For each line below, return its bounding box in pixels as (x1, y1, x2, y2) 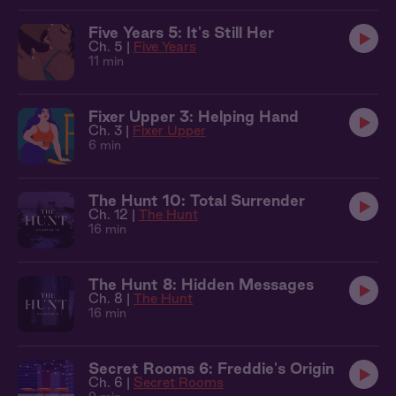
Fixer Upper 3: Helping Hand (88, 108, 299, 125)
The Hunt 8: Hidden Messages (88, 276, 314, 293)
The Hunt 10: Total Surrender (88, 192, 305, 209)
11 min (88, 54, 124, 68)
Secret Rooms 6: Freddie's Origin (88, 360, 334, 377)
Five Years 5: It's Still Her (88, 24, 274, 41)
